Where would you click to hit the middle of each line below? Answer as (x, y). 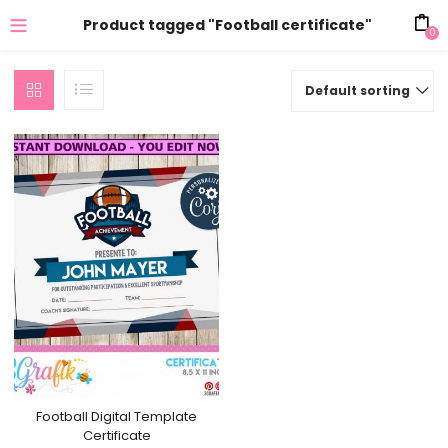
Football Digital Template (117, 416)
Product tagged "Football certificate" (228, 25)
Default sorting (357, 90)
